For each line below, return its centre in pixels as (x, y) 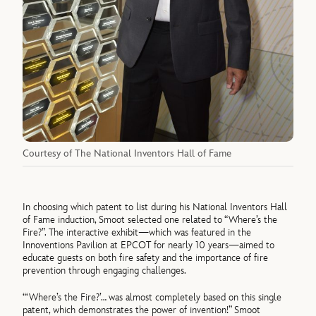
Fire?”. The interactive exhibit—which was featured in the (137, 232)
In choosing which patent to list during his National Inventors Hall (155, 207)
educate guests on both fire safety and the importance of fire (146, 257)
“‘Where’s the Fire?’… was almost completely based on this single (152, 297)
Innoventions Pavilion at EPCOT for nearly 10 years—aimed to (149, 245)
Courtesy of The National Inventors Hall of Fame (127, 154)
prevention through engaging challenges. (105, 270)
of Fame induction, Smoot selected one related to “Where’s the (150, 219)
